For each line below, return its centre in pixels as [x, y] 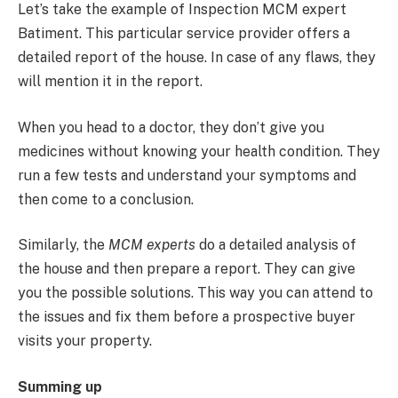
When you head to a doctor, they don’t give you [171, 127]
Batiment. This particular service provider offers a [184, 34]
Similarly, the [63, 245]
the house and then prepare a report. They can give [187, 269]
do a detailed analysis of [276, 245]
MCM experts [152, 245]
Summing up [60, 386]
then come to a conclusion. [106, 199]
